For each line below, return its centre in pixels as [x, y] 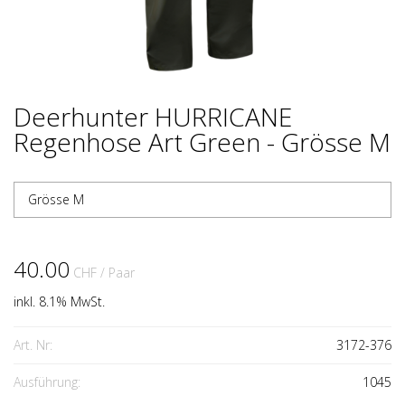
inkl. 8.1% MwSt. [59, 301]
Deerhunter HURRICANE [153, 117]
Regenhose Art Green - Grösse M [202, 142]
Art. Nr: [33, 345]
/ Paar [118, 273]
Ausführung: [47, 382]
